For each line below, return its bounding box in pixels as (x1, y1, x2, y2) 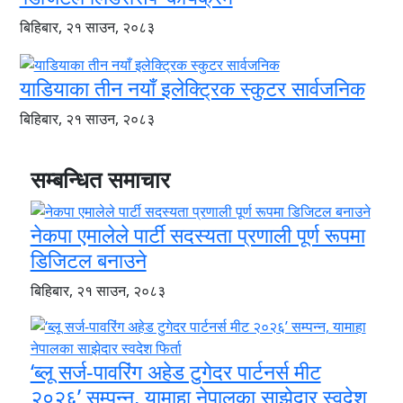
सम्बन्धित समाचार (30, 163, 170, 194)
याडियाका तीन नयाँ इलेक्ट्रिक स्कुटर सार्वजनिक (19, 73, 365, 103)
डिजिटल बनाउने (30, 246, 147, 275)
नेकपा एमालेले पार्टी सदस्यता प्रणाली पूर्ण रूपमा (30, 220, 365, 250)
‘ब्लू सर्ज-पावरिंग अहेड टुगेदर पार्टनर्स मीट (30, 357, 321, 387)
